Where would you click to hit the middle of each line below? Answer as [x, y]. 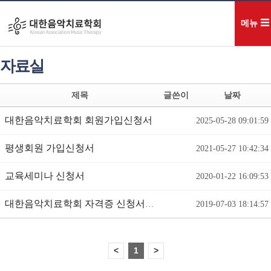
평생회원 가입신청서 [50, 148]
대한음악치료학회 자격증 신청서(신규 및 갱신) [149, 204]
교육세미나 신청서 [45, 176]
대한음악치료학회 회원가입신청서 [79, 120]
